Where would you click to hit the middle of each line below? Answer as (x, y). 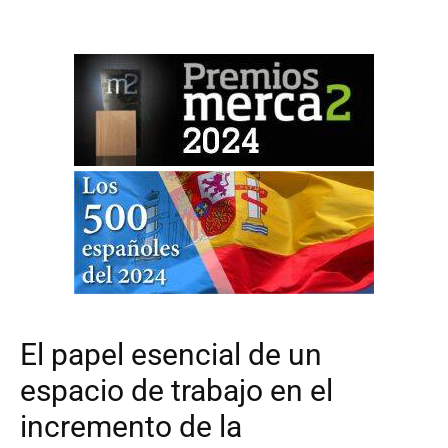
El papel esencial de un (171, 355)
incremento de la (131, 427)
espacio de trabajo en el (176, 391)
